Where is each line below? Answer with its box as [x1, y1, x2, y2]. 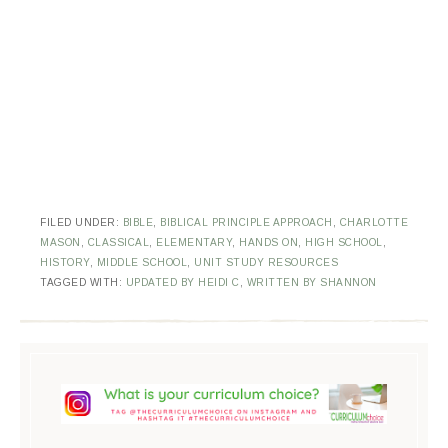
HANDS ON [239, 237, 298, 249]
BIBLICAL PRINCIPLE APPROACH [160, 217, 333, 229]
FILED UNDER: [40, 217, 123, 229]
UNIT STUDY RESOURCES [194, 257, 338, 269]
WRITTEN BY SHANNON [246, 277, 377, 289]
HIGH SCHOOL [305, 237, 383, 249]
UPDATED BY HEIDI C [125, 277, 240, 289]
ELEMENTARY [156, 237, 232, 249]
